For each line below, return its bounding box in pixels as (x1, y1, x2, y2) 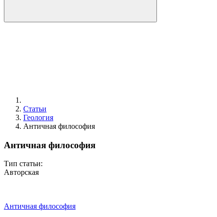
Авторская (4, 168, 39, 177)
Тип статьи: (4, 159, 43, 168)
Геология (23, 113, 53, 122)
